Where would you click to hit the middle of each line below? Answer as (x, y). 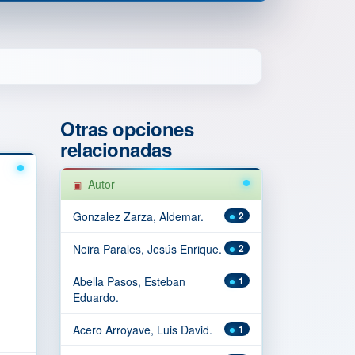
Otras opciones (127, 128)
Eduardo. (96, 297)
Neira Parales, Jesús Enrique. (147, 249)
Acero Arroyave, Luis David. (143, 330)
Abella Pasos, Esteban (129, 281)
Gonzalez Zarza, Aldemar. (138, 216)
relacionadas (116, 149)
